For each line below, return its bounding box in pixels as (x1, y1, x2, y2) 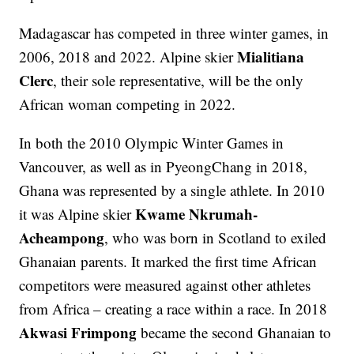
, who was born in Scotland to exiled (104, 228, 327, 248)
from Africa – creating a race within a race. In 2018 (19, 299, 328, 319)
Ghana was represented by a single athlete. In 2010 (19, 180, 326, 201)
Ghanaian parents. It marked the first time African (19, 251, 318, 272)
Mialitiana (237, 46, 305, 68)
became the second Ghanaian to (137, 322, 332, 343)
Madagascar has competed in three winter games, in (19, 23, 330, 43)
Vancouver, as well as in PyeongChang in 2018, (19, 156, 308, 177)
